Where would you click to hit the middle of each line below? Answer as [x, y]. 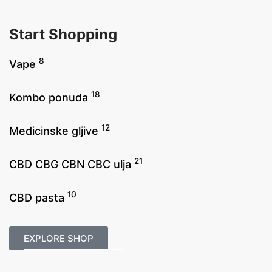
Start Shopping [63, 34]
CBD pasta [38, 198]
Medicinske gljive [55, 131]
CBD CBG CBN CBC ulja [72, 164]
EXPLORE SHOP [59, 238]
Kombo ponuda [50, 97]
